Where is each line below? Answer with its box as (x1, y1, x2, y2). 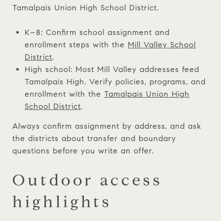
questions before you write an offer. (12, 146, 154, 155)
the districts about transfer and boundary (12, 133, 176, 143)
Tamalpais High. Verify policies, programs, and (24, 76, 206, 86)
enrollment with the (24, 89, 104, 99)
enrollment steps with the (24, 39, 128, 49)
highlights (12, 191, 112, 212)
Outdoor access (12, 170, 163, 190)
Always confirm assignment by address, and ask (12, 121, 201, 131)
